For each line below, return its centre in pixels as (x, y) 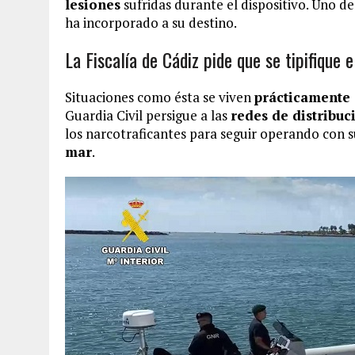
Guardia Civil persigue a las (148, 115)
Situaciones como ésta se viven (160, 97)
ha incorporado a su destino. (151, 23)
